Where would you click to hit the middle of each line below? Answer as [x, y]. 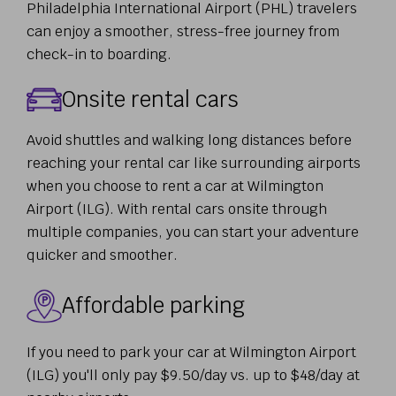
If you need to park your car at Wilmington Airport [191, 352]
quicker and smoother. [102, 255]
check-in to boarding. [99, 55]
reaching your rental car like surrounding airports [194, 163]
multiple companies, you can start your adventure [193, 232]
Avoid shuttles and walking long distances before [189, 140]
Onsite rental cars [150, 99]
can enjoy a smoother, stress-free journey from [183, 32]
